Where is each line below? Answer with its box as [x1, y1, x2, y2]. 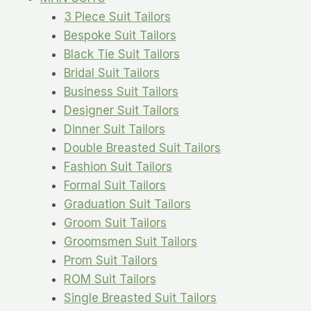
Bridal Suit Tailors [64, 65, 160, 80]
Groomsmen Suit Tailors [64, 234, 197, 249]
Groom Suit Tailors [64, 215, 167, 230]
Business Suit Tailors [64, 84, 178, 99]
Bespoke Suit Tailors [64, 28, 176, 42]
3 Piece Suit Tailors [64, 9, 171, 24]
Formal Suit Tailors [64, 178, 166, 192]
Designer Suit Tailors [64, 103, 179, 117]
